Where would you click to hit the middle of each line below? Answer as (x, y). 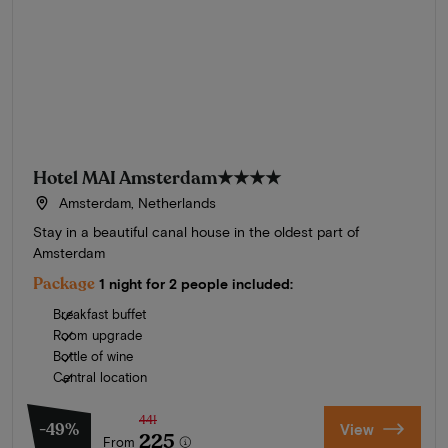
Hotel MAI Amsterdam (125, 177)
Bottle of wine (93, 355)
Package (64, 283)
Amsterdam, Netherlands (135, 202)
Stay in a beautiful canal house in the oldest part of (196, 231)
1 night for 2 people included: (196, 283)
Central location (100, 376)
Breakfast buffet (99, 313)
